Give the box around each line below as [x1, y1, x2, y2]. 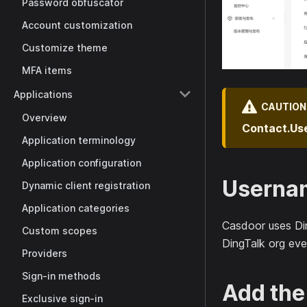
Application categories [22, 202, 130, 214]
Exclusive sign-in [22, 293, 103, 304]
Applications [14, 88, 73, 100]
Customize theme [22, 42, 108, 53]
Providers [22, 247, 67, 259]
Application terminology [22, 134, 136, 146]
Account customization [22, 19, 132, 31]
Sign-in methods [22, 270, 101, 282]
